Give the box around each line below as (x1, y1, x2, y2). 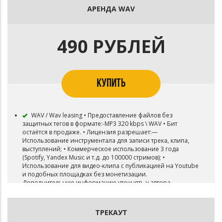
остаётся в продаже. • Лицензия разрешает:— (22, 128, 158, 136)
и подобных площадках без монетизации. (22, 170, 147, 178)
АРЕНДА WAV (87, 4, 135, 13)
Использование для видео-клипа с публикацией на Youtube (22, 162, 199, 170)
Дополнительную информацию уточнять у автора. (22, 178, 172, 187)
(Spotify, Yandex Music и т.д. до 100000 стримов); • (22, 153, 165, 162)
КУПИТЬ (97, 78, 125, 90)
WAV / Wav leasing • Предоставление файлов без (30, 111, 172, 119)
